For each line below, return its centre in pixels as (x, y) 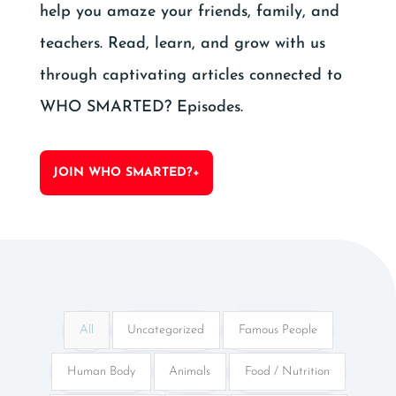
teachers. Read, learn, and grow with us (182, 43)
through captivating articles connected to (190, 75)
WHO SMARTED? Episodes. (141, 107)
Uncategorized (166, 330)
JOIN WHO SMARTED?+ (126, 172)
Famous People (278, 330)
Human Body (101, 371)
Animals (190, 371)
